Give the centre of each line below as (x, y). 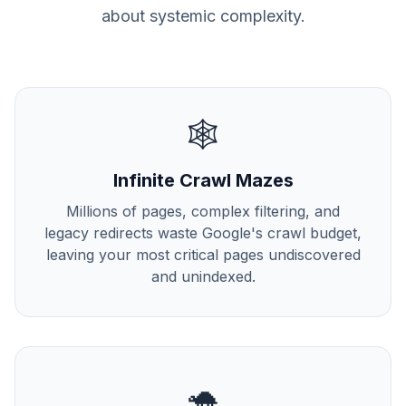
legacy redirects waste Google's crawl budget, (203, 233)
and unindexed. (203, 276)
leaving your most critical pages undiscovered (203, 255)
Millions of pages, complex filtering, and (203, 211)
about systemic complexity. (203, 16)
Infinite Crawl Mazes (203, 180)
